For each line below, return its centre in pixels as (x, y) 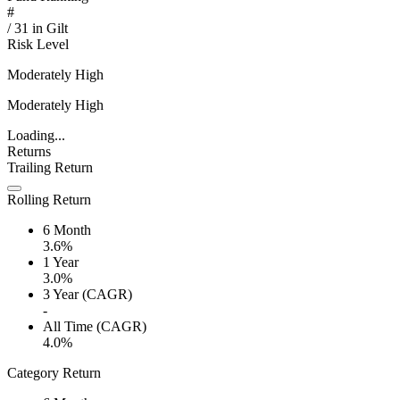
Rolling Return (49, 200)
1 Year (61, 262)
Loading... (36, 136)
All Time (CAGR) (95, 327)
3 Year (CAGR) (87, 295)
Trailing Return (50, 168)
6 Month (67, 230)
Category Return (54, 373)
